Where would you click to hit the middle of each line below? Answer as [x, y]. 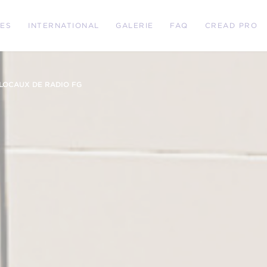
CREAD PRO [231, 25]
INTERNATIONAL [64, 25]
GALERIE [135, 25]
